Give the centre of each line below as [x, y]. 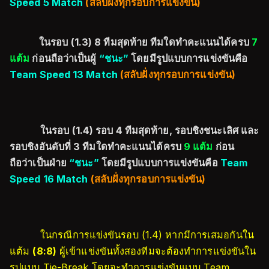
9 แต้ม [199, 147]
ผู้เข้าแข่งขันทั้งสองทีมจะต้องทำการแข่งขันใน [156, 251]
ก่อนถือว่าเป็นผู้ [65, 58]
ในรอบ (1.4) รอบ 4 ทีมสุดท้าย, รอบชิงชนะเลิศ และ [150, 130]
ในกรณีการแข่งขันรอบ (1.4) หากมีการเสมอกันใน [147, 235]
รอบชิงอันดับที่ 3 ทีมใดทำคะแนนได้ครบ [97, 147]
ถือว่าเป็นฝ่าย [40, 163]
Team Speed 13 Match [64, 74]
